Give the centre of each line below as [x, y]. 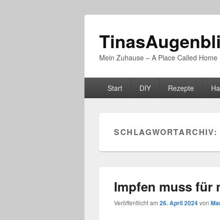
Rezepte [181, 88]
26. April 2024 [179, 203]
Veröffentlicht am [137, 203]
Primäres [100, 83]
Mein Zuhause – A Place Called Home [158, 57]
